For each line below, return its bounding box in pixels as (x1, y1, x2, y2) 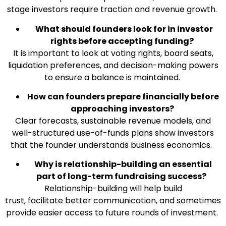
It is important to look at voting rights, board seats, (13, 47, 213, 59)
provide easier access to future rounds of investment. (6, 207, 218, 219)
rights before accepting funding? (50, 35, 194, 47)
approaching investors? (70, 102, 174, 115)
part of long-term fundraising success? (36, 171, 206, 183)
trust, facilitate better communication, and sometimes (5, 195, 221, 207)
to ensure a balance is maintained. (44, 71, 180, 83)
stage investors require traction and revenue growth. (7, 4, 217, 16)
